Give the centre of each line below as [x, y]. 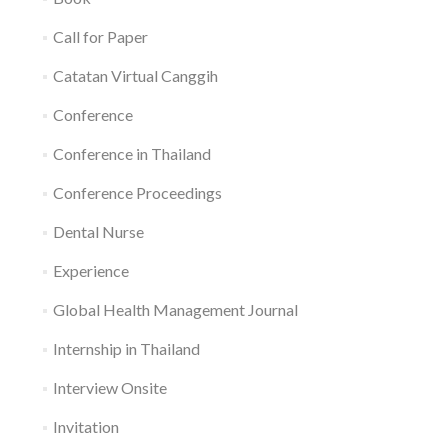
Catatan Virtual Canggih [135, 75]
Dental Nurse [98, 231]
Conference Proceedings [137, 192]
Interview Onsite [109, 387]
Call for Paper [100, 36]
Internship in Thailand [126, 348]
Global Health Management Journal [175, 309]
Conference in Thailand [131, 153]
